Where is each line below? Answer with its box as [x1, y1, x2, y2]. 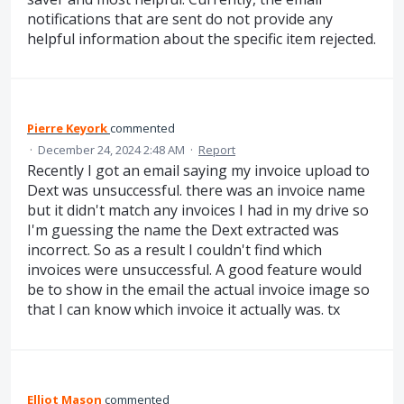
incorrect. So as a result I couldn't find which [27, 240, 322, 261]
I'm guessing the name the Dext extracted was [27, 220, 339, 241]
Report [198, 142, 235, 159]
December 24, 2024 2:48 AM [38, 142, 185, 159]
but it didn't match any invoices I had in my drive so [27, 200, 369, 221]
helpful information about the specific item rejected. [27, 28, 376, 49]
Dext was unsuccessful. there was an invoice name [27, 180, 365, 201]
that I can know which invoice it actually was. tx [27, 299, 340, 320]
